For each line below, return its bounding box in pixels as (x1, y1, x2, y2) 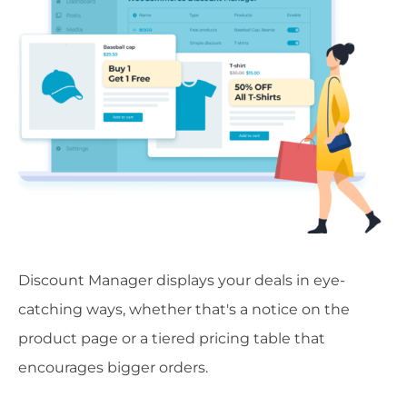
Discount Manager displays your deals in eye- (18, 272, 345, 290)
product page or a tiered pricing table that (18, 330, 325, 348)
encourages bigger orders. (18, 359, 208, 377)
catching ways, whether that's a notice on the (18, 301, 350, 319)
